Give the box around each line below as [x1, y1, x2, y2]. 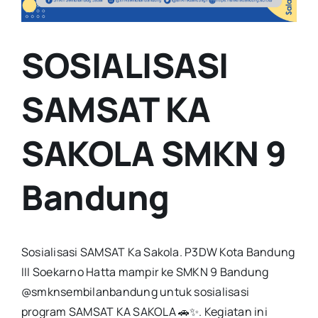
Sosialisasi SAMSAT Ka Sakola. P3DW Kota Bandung [21, 244, 295, 261]
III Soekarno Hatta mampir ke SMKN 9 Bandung [21, 264, 269, 280]
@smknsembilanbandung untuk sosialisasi [21, 284, 250, 300]
